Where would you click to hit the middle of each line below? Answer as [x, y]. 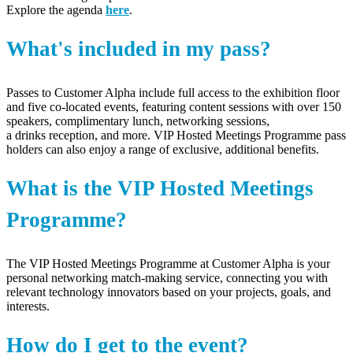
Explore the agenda [56, 9]
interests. [28, 306]
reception [70, 135]
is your [313, 263]
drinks [30, 135]
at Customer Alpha [247, 263]
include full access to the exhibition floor [239, 92]
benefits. [297, 149]
